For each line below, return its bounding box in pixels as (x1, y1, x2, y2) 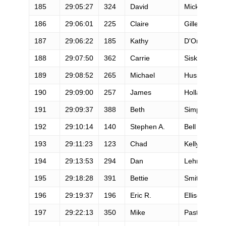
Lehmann (184, 156, 214, 165)
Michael (130, 71, 155, 79)
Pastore (184, 208, 209, 216)
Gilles (184, 19, 202, 28)
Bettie (130, 174, 148, 182)
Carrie (130, 53, 150, 62)
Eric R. (130, 191, 151, 199)
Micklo (184, 2, 204, 11)
